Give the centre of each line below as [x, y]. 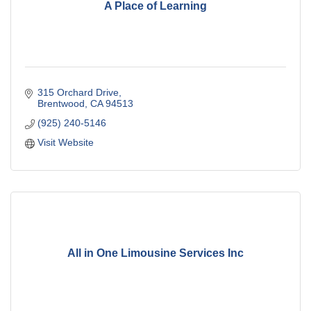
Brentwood [61, 104]
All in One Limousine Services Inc [155, 253]
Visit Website [65, 143]
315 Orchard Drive [78, 93]
